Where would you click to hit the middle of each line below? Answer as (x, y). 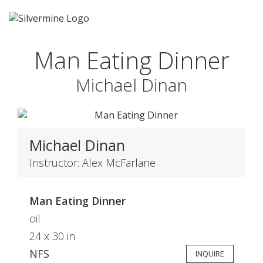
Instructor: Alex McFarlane (92, 163)
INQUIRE (210, 254)
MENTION (65, 79)
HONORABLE (65, 70)
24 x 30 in (52, 236)
